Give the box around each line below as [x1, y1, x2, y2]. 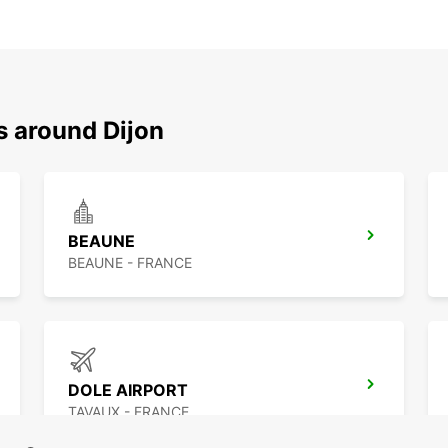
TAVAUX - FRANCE [68, 403, 189, 421]
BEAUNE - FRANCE [68, 254, 192, 272]
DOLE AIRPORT [68, 380, 188, 401]
